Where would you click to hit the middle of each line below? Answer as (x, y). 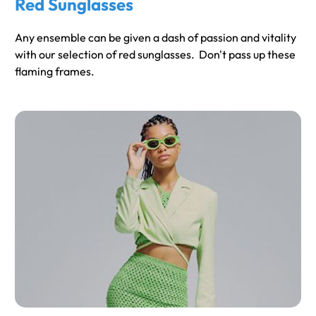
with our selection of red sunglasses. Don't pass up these (155, 54)
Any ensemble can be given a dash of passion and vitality (156, 37)
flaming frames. (55, 71)
